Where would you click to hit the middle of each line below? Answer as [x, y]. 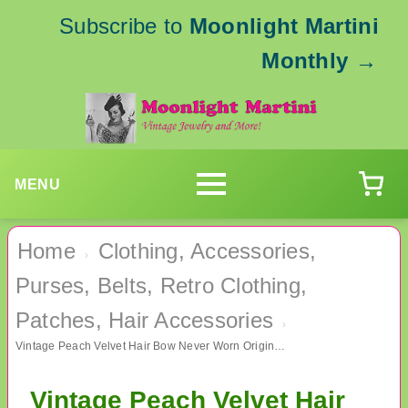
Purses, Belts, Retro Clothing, [162, 286]
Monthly [305, 61]
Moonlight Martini [284, 26]
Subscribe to [124, 26]
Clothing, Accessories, [207, 251]
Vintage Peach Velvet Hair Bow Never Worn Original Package [280, 347]
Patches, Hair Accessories [145, 321]
